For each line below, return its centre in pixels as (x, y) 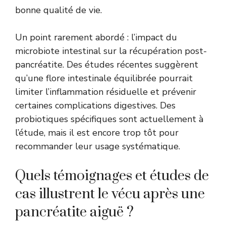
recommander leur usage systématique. (98, 146)
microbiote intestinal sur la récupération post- (111, 51)
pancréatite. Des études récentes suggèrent (107, 64)
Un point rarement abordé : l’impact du (96, 37)
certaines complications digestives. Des (95, 105)
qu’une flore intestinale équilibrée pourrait (104, 78)
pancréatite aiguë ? (74, 212)
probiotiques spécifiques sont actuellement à (109, 119)
